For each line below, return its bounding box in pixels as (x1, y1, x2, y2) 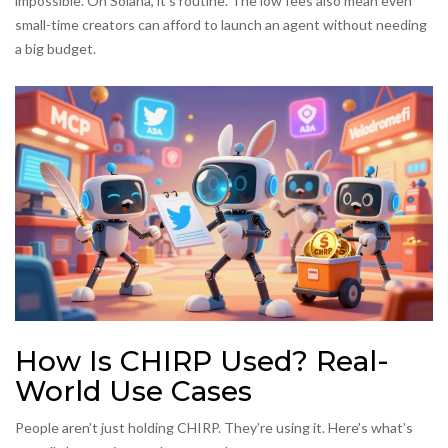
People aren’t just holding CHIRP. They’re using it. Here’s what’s (15, 419, 413, 437)
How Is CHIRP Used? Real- (15, 344, 389, 379)
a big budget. (15, 40, 96, 58)
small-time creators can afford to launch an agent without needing (15, 16, 427, 34)
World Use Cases (15, 374, 252, 409)
